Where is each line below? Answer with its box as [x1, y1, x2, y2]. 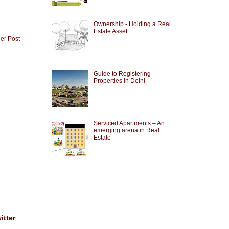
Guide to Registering [93, 70, 151, 77]
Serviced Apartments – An [93, 119, 165, 127]
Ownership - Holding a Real [93, 20, 171, 28]
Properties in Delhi [93, 77, 145, 84]
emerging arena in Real [93, 126, 159, 134]
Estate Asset [93, 28, 127, 35]
